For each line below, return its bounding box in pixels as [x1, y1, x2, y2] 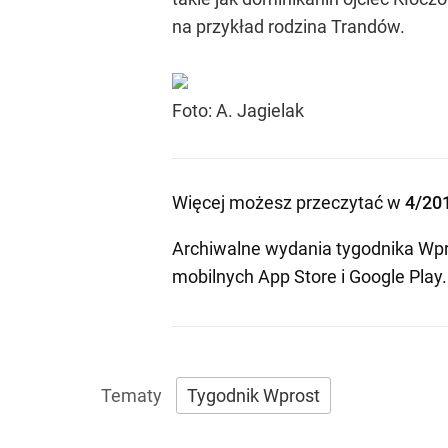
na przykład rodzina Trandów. [172, 16, 405, 37]
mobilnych [172, 266, 258, 287]
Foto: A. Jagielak [172, 100, 304, 121]
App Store [258, 266, 337, 287]
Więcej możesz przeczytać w [172, 192, 405, 213]
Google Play [349, 266, 442, 287]
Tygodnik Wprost [187, 385, 320, 406]
